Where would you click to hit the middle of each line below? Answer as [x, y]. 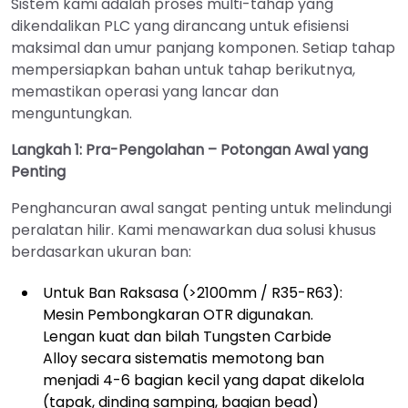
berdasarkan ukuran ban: [101, 251]
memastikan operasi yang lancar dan [145, 91]
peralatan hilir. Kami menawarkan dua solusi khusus [194, 229]
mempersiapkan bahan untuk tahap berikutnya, [183, 69]
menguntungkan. [71, 113]
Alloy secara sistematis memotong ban [184, 358]
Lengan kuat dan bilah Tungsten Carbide [187, 336]
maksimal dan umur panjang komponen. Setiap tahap [203, 47]
